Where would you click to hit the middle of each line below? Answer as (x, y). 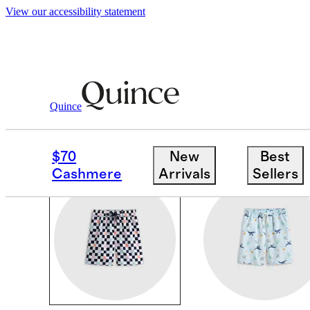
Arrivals (184, 174)
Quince (66, 106)
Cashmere (87, 174)
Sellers (275, 174)
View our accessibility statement (75, 11)
